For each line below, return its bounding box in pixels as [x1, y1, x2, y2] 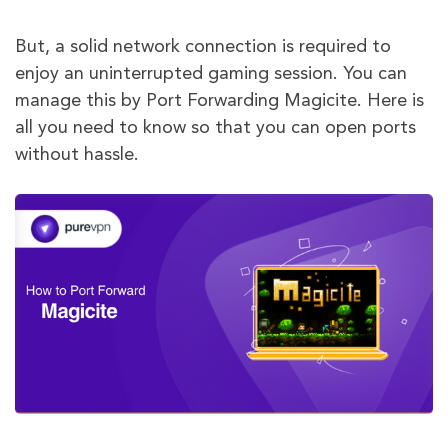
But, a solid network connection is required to [15, 38, 391, 57]
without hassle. [15, 146, 139, 165]
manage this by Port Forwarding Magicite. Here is [15, 92, 424, 111]
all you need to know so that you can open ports [15, 119, 416, 138]
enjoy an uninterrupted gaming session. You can [15, 65, 407, 84]
